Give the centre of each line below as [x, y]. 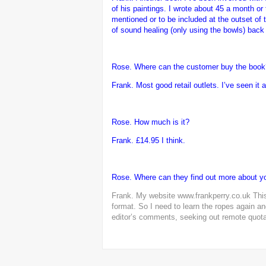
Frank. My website [145, 195]
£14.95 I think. [161, 140]
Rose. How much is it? [151, 122]
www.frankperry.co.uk [214, 195]
